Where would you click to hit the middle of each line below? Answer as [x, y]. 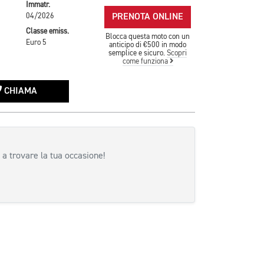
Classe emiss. [48, 31]
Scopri [177, 53]
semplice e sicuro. [138, 53]
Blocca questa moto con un [148, 37]
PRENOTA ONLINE [148, 17]
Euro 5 [37, 42]
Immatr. [38, 5]
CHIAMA [20, 91]
